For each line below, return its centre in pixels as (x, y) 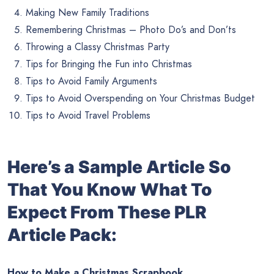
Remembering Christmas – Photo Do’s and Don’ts (131, 29)
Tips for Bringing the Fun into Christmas (109, 64)
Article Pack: (62, 235)
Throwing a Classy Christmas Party (98, 46)
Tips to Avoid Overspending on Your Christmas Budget (140, 98)
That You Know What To (110, 190)
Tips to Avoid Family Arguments (91, 81)
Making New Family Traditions (87, 12)
